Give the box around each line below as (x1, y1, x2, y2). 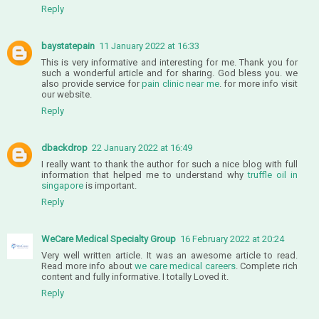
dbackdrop (41, 142, 88, 153)
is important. (83, 179, 137, 191)
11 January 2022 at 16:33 (99, 40, 199, 51)
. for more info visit (219, 78, 298, 89)
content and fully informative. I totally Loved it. (41, 271, 229, 282)
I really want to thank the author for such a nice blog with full (41, 158, 298, 169)
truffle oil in (248, 169, 298, 180)
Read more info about (41, 260, 135, 271)
